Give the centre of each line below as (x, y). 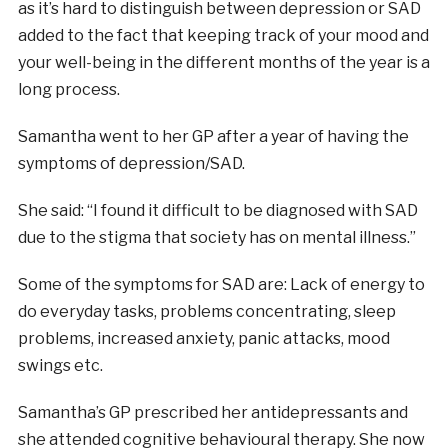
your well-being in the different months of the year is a (223, 62)
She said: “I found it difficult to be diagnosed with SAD (217, 210)
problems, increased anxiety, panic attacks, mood (203, 338)
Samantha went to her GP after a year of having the (213, 136)
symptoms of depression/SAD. (131, 163)
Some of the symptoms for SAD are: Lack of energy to (221, 284)
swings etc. (60, 365)
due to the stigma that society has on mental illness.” (216, 237)
